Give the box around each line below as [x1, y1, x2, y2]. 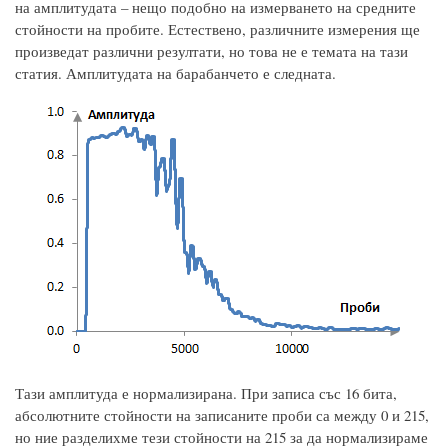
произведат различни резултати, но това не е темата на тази [15, 40, 408, 61]
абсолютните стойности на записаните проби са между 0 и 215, [15, 405, 429, 426]
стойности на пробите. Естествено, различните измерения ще [15, 18, 420, 39]
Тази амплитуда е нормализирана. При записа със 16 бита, [15, 383, 397, 404]
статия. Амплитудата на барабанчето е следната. [15, 62, 336, 83]
